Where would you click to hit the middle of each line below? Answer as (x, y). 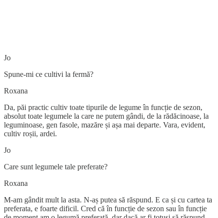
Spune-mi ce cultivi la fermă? (49, 74)
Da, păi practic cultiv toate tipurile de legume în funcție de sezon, (103, 107)
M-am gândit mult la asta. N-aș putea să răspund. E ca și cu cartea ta (108, 200)
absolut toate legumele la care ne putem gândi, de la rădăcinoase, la (106, 116)
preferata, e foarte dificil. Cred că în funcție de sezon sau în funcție (105, 208)
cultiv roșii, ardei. (30, 133)
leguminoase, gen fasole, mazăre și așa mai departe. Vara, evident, (105, 125)
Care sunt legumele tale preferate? (56, 166)
